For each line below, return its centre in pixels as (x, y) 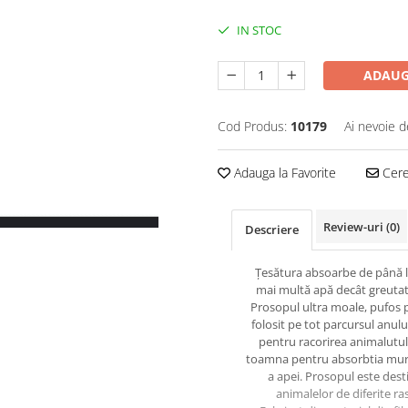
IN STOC (258, 30)
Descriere (272, 229)
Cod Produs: (252, 126)
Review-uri (355, 227)
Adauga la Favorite (283, 173)
